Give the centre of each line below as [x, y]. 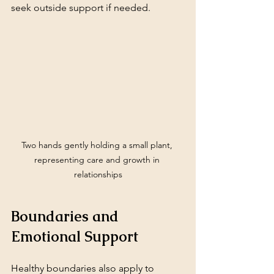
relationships [98, 174]
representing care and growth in [98, 159]
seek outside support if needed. [81, 7]
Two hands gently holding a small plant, [98, 145]
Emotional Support [75, 236]
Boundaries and [67, 216]
